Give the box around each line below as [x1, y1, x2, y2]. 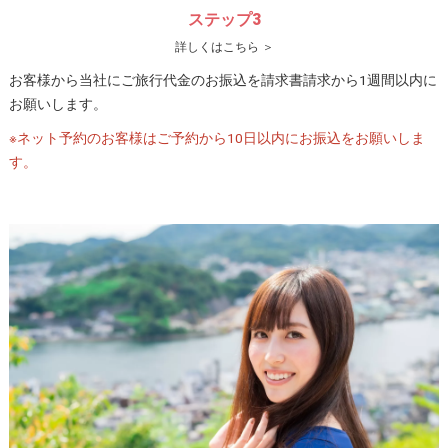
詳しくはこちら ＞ [174, 40, 274, 55]
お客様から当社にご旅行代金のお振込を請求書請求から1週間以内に [8, 72, 437, 89]
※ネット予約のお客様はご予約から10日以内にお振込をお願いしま [8, 130, 425, 147]
